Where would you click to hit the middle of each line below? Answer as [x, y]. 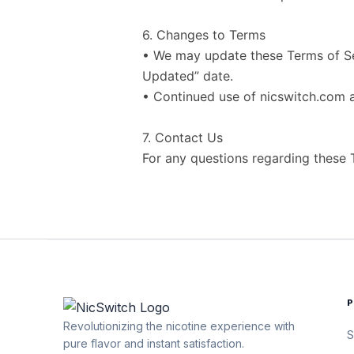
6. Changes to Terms [204, 35]
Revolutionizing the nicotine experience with [179, 326]
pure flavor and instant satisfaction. [154, 343]
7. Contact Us [183, 137]
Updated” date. [188, 76]
